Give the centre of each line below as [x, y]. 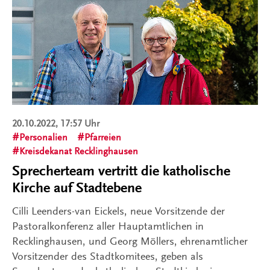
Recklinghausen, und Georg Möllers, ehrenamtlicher [130, 241]
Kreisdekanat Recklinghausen [79, 151]
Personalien [43, 137]
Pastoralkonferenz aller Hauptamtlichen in [108, 226]
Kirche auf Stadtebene [77, 187]
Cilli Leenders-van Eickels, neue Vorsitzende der [118, 211]
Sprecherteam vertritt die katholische [121, 171]
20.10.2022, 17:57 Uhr [56, 123]
